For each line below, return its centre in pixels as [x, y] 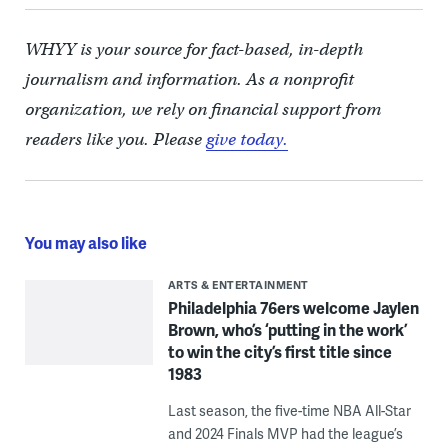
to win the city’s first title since [279, 352]
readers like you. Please [115, 140]
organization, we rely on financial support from [202, 110]
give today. [246, 140]
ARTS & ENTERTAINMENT [238, 285]
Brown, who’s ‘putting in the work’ [287, 330]
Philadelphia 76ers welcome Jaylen [293, 308]
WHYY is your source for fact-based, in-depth [193, 50]
